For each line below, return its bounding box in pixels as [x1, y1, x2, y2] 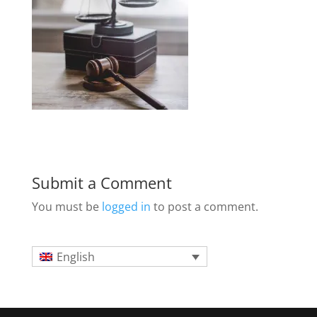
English [57, 249, 96, 265]
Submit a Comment [31, 171, 172, 193]
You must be [31, 198, 102, 214]
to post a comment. [150, 198, 258, 214]
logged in [101, 198, 151, 214]
